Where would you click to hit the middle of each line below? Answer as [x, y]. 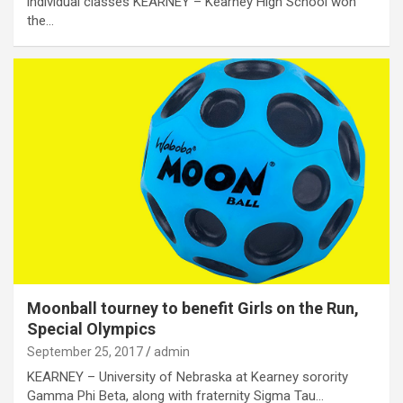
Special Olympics [91, 328]
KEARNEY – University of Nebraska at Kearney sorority [188, 376]
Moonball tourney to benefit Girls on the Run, [193, 308]
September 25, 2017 [85, 351]
